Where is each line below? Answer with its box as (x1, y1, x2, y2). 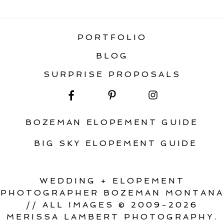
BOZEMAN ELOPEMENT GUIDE (25, 117, 198, 127)
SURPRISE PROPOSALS (43, 69, 181, 79)
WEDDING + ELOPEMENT (39, 175, 185, 185)
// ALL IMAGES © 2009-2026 (26, 199, 198, 209)
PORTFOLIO (77, 32, 147, 42)
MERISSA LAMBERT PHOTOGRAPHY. (6, 211, 218, 221)
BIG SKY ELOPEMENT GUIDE (34, 138, 197, 148)
